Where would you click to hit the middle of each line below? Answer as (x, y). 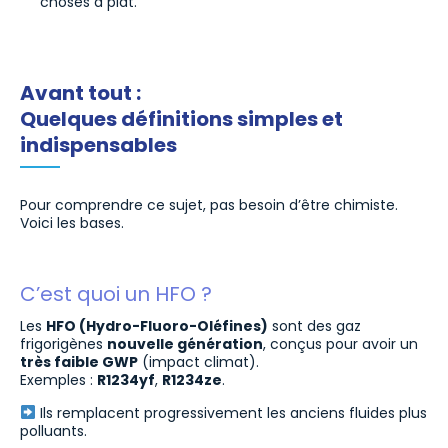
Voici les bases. (72, 222)
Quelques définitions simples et (181, 119)
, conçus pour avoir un (340, 344)
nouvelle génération (185, 344)
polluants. (53, 430)
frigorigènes (63, 344)
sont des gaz (314, 326)
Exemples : (58, 380)
